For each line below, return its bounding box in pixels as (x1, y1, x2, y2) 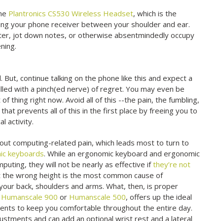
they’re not (153, 159, 191, 170)
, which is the (133, 8, 177, 19)
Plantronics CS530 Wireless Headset (8, 8, 134, 19)
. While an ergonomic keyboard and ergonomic (44, 148, 200, 159)
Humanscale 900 (1, 192, 58, 202)
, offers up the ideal (126, 192, 192, 202)
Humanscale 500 (69, 192, 126, 202)
